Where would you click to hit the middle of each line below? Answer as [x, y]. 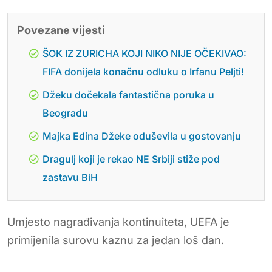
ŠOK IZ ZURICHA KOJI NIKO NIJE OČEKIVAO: [144, 53]
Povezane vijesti [61, 30]
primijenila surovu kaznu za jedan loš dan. [116, 240]
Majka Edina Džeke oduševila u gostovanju [142, 136]
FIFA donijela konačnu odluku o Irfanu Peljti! [143, 71]
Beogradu [65, 113]
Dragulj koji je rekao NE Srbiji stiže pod [131, 159]
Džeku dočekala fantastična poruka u [128, 94]
